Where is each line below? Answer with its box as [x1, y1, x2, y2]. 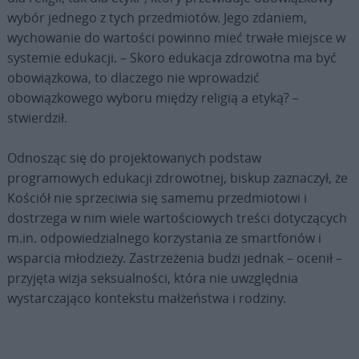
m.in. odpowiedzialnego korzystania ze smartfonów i [6, 229, 321, 248]
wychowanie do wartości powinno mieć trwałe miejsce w [6, 29, 345, 47]
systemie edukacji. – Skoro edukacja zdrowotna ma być [6, 49, 337, 67]
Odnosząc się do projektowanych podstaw [6, 149, 261, 167]
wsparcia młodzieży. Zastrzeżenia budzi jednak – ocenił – [6, 249, 342, 268]
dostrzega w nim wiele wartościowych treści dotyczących [6, 209, 347, 228]
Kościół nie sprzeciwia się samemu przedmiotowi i [6, 189, 307, 208]
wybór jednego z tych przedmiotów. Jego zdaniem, [6, 9, 307, 27]
